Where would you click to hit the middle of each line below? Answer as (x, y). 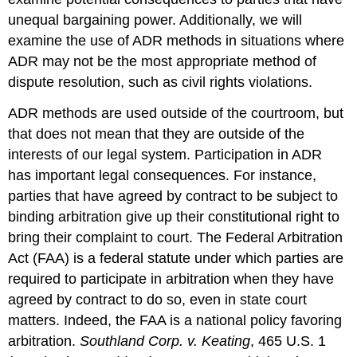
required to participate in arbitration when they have (171, 279)
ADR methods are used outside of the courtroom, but (176, 113)
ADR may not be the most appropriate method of (163, 61)
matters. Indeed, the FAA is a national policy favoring (175, 320)
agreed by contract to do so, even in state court (158, 299)
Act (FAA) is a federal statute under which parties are (176, 258)
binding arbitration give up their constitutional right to (174, 216)
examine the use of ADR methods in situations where (177, 40)
